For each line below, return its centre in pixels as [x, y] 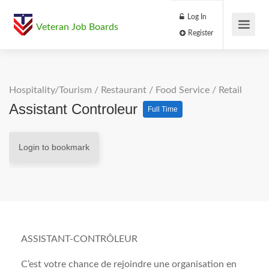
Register [235, 39]
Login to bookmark [54, 147]
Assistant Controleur [75, 109]
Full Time [163, 109]
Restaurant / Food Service [155, 90]
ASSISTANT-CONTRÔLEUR [79, 239]
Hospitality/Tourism [50, 90]
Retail [230, 90]
